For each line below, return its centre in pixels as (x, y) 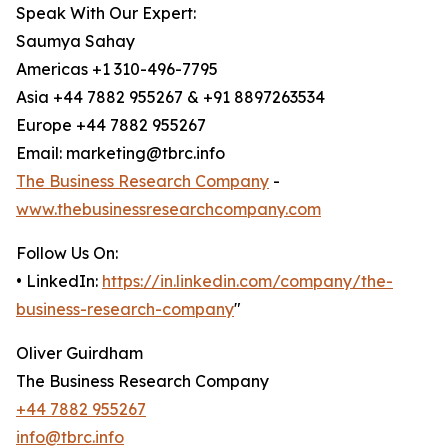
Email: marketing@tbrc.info (120, 153)
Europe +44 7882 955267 (111, 125)
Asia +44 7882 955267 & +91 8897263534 (170, 97)
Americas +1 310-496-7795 (117, 69)
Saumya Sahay (75, 41)
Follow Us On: (67, 253)
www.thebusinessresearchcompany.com (168, 209)
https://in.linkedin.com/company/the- (247, 281)
